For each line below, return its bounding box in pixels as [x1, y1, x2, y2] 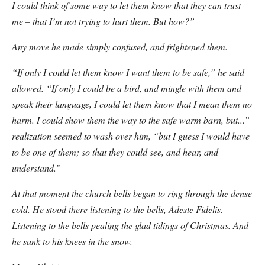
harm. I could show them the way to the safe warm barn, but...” [12, 114, 250, 126]
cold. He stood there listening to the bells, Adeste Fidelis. [12, 203, 223, 215]
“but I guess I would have [151, 130, 250, 142]
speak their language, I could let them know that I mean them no [12, 98, 252, 110]
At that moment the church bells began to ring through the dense [12, 187, 252, 199]
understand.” [12, 161, 61, 174]
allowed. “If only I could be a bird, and [12, 82, 159, 94]
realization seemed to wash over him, [12, 130, 151, 142]
